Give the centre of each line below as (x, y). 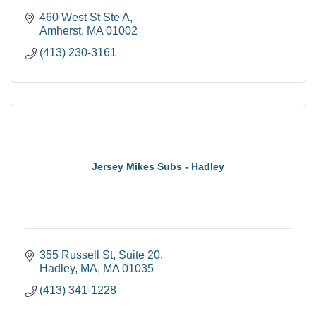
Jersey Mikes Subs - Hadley (158, 166)
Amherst (60, 30)
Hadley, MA (68, 268)
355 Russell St (76, 255)
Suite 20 (139, 255)
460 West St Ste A (85, 17)
